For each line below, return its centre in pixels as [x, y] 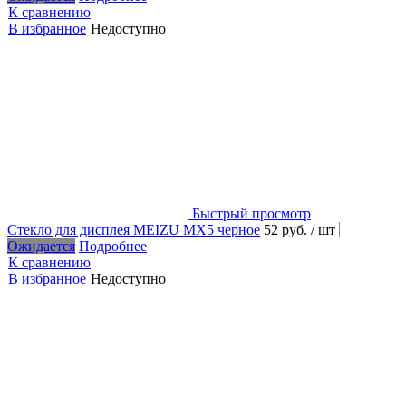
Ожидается [41, 246]
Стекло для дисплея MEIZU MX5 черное [134, 229]
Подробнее [113, 246]
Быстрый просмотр [251, 213]
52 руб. [287, 229]
